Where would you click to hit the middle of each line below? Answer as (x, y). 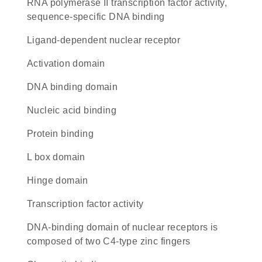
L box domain (58, 157)
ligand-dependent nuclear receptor (106, 40)
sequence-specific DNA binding (96, 17)
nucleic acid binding (75, 110)
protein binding (64, 134)
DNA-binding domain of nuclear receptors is (31, 227)
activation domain (69, 63)
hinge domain (61, 180)
